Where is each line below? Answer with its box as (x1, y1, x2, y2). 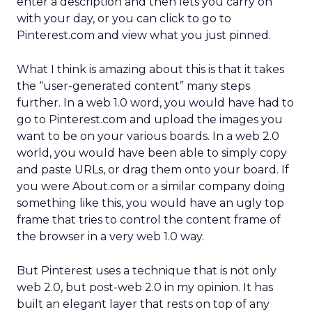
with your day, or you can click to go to (17, 12, 231, 25)
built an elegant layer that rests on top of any (17, 297, 270, 311)
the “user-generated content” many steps (17, 79, 250, 93)
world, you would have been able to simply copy (17, 146, 287, 159)
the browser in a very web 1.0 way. (17, 230, 204, 243)
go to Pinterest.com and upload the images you (17, 113, 283, 126)
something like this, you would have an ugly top (17, 196, 284, 210)
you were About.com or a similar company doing (17, 180, 286, 193)
